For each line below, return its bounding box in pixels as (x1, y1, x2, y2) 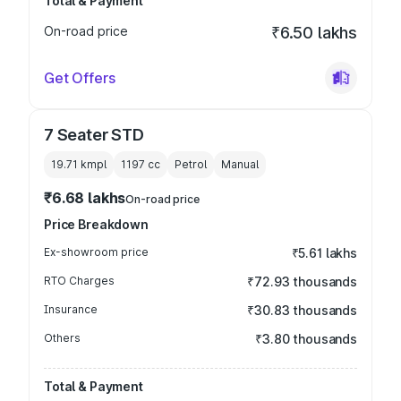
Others (44, 331, 81, 345)
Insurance (44, 303, 98, 316)
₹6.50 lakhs (270, 23, 357, 42)
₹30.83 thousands (247, 303, 357, 318)
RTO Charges (44, 274, 115, 287)
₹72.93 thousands (247, 274, 357, 289)
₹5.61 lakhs (291, 245, 357, 260)
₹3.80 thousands (255, 331, 357, 346)
